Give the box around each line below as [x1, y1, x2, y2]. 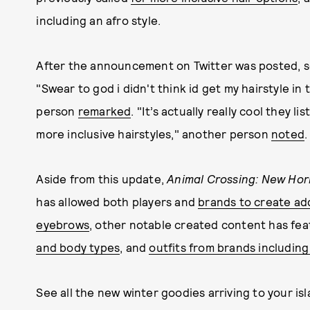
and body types [36, 240, 120, 254]
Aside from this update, [36, 172, 167, 185]
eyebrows [36, 217, 89, 231]
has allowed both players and [36, 194, 199, 208]
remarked [77, 104, 131, 118]
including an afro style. [36, 13, 161, 27]
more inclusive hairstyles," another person [36, 127, 271, 140]
